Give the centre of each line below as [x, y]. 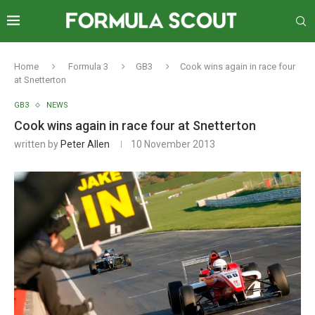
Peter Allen [85, 144]
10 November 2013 [173, 144]
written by [37, 144]
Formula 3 [88, 66]
